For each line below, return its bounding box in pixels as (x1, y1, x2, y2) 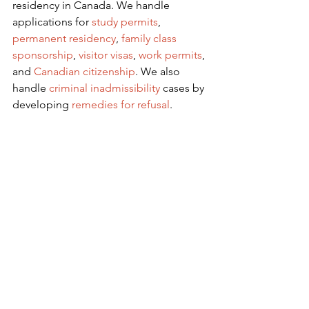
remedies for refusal (72, 97, 170, 111)
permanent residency (12, 31, 116, 45)
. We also (135, 64, 183, 78)
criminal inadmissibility (49, 81, 160, 94)
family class (121, 31, 179, 45)
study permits (89, 14, 158, 28)
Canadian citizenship (34, 64, 135, 78)
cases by (160, 81, 207, 94)
